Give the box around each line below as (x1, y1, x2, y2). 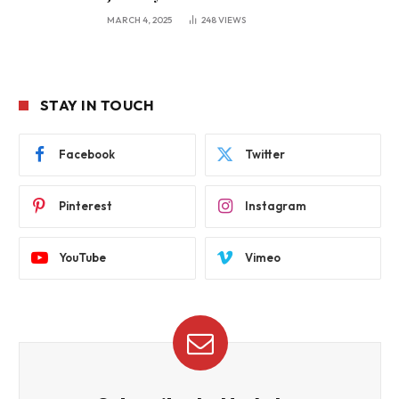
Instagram (244, 199, 306, 214)
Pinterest (59, 199, 112, 214)
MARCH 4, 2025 (107, 13, 172, 26)
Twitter (244, 147, 285, 162)
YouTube (59, 250, 106, 265)
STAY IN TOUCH (40, 95, 155, 114)
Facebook (59, 147, 115, 162)
